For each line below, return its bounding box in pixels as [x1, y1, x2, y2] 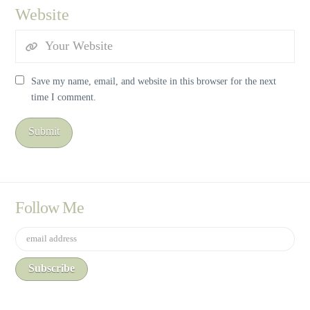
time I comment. [30, 91, 96, 102]
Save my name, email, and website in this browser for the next [30, 75, 276, 86]
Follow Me [15, 198, 84, 217]
